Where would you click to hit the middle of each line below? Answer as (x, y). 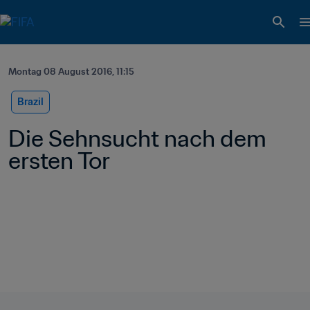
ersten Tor (59, 161)
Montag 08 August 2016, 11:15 (71, 72)
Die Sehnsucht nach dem (137, 138)
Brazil (30, 102)
